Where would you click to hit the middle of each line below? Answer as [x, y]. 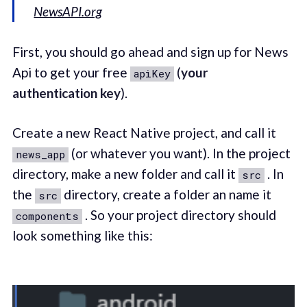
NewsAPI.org [68, 12]
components [47, 216]
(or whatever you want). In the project [179, 153]
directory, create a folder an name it [166, 195]
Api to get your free [71, 72]
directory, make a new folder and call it [125, 174]
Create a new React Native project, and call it [144, 133]
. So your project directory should [179, 215]
